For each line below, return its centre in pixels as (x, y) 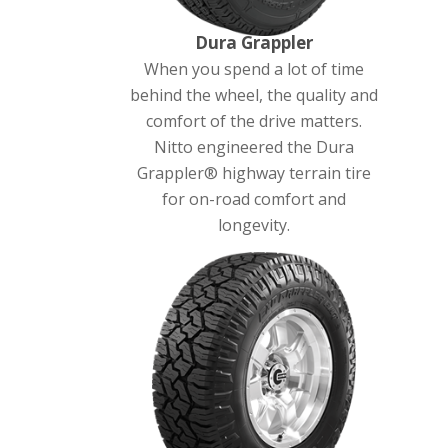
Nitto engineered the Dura (253, 147)
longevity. (253, 225)
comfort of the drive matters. (253, 121)
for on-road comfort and (253, 199)
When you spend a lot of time (253, 69)
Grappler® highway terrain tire (253, 173)
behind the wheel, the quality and (253, 95)
